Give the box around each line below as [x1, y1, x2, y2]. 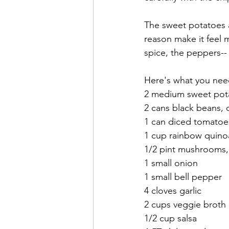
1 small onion [144, 157, 198, 169]
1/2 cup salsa [144, 213, 197, 224]
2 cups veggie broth [144, 199, 226, 211]
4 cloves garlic [144, 185, 201, 197]
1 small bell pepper [144, 171, 222, 183]
